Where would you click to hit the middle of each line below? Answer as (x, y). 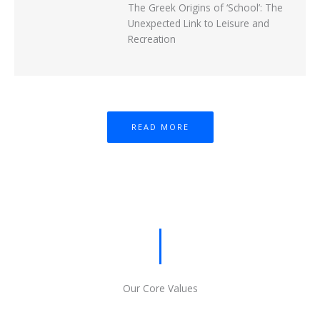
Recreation (151, 39)
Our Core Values (160, 289)
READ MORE (160, 127)
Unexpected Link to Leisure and (198, 24)
